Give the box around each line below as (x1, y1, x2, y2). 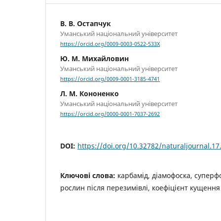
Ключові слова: (60, 171, 117, 181)
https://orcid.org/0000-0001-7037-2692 (60, 110, 160, 118)
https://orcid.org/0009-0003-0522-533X (60, 40, 160, 48)
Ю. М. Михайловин (60, 54, 129, 64)
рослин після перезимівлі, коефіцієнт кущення (60, 183, 220, 193)
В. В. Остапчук (60, 18, 111, 28)
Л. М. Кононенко (60, 89, 119, 99)
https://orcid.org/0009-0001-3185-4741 (60, 75, 160, 83)
